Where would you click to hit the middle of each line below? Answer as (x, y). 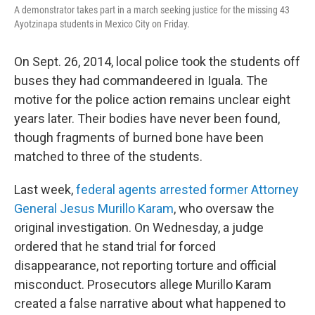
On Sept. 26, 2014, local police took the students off (157, 61)
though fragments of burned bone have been (139, 137)
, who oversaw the (224, 208)
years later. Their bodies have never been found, (147, 118)
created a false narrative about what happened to (150, 303)
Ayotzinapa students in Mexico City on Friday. (102, 24)
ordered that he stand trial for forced (115, 246)
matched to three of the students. (108, 156)
